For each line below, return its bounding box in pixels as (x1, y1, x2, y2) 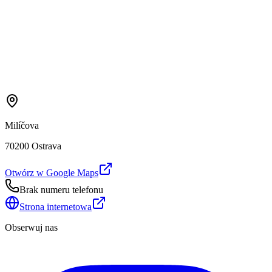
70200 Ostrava (5, 140, 61, 151)
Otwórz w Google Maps (5, 167, 98, 178)
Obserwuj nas (5, 222, 58, 233)
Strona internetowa (19, 201, 92, 212)
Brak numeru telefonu (19, 184, 103, 195)
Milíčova (5, 120, 39, 131)
